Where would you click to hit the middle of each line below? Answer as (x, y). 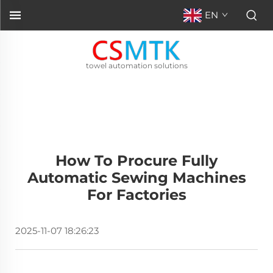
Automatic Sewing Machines (136, 178)
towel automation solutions (136, 65)
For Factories (136, 195)
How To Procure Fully (136, 161)
